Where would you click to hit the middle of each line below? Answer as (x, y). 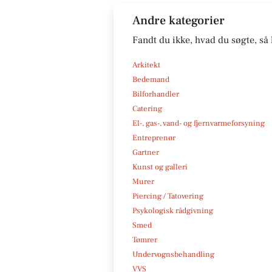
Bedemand (151, 79)
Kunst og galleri (160, 167)
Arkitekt (146, 65)
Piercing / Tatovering (168, 196)
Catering (147, 108)
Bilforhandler (156, 94)
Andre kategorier (178, 20)
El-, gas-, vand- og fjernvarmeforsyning (199, 123)
